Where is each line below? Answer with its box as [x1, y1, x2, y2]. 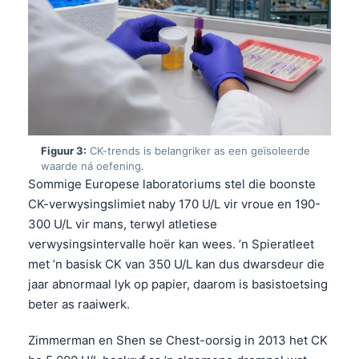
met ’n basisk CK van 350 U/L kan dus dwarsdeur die [28, 256, 325, 272]
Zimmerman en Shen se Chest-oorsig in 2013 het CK [28, 332, 328, 348]
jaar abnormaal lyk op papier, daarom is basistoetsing [28, 276, 328, 292]
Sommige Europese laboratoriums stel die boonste [28, 175, 316, 192]
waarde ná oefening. [41, 159, 144, 172]
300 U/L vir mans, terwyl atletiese [28, 216, 217, 232]
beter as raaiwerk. [28, 296, 130, 312]
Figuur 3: [41, 143, 87, 157]
